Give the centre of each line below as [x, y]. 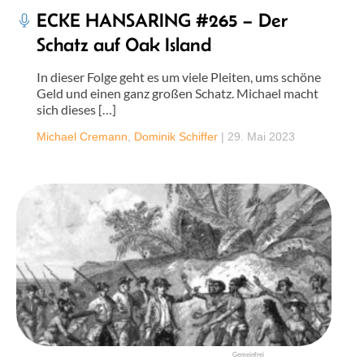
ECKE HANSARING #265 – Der [162, 19]
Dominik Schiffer [176, 136]
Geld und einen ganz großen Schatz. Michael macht [178, 93]
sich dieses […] [76, 109]
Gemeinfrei [248, 354]
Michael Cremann [82, 136]
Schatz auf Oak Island [124, 44]
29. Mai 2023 [261, 136]
